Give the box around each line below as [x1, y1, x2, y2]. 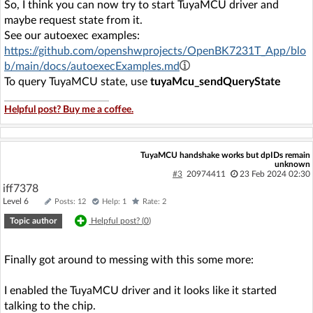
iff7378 [3, 183, 38, 194]
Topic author [10, 217, 57, 225]
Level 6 [3, 197, 41, 205]
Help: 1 [102, 198, 126, 205]
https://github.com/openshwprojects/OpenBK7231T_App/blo [4, 45, 306, 57]
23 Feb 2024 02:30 [239, 170, 310, 178]
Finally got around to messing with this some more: [4, 254, 254, 265]
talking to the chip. [4, 300, 96, 312]
